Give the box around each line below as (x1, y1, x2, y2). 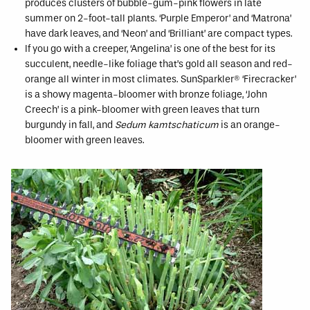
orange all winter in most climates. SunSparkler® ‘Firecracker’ (25, 73, 296, 85)
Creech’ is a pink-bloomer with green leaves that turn (25, 104, 259, 116)
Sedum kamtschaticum (115, 119, 219, 131)
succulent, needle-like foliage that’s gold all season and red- (25, 58, 293, 70)
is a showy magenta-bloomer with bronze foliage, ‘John (25, 89, 267, 100)
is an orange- (219, 119, 280, 131)
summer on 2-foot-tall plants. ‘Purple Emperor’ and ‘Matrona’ (25, 12, 291, 24)
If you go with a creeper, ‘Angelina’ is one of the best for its (25, 43, 275, 55)
